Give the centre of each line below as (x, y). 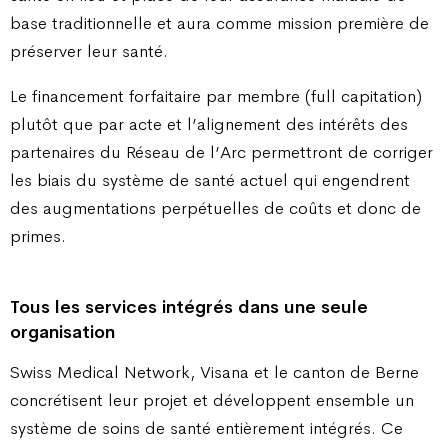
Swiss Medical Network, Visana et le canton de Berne (214, 372)
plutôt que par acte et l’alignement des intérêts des (209, 124)
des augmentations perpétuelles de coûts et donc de (215, 208)
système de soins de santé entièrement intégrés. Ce (206, 428)
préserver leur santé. (89, 51)
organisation (62, 331)
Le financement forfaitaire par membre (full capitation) (216, 96)
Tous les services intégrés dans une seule (189, 306)
